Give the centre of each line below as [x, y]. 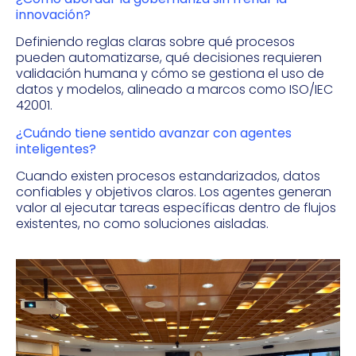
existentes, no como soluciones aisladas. [142, 224]
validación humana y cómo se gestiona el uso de [170, 74]
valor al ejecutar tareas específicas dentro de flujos [176, 208]
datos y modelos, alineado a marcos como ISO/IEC [174, 90]
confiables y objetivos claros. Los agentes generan [174, 192]
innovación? [53, 14]
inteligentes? [56, 149]
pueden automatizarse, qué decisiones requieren [169, 58]
